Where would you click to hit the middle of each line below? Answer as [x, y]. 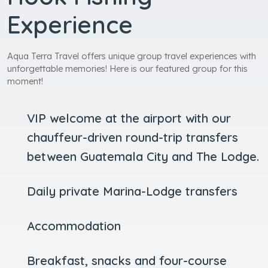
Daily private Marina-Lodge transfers [132, 191]
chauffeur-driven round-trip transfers [132, 138]
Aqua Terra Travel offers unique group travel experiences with [132, 56]
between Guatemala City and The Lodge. [143, 157]
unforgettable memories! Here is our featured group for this [127, 69]
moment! [25, 81]
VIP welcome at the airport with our [129, 118]
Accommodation [74, 226]
